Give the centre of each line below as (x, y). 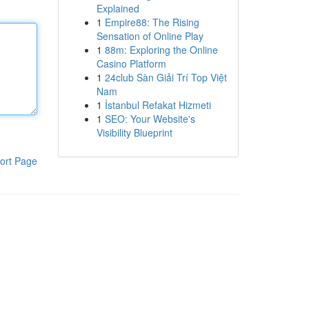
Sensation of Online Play (150, 36)
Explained (118, 8)
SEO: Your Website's (150, 119)
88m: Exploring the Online (161, 50)
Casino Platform (131, 63)
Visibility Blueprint (134, 132)
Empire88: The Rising (152, 22)
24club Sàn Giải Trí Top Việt (166, 77)
